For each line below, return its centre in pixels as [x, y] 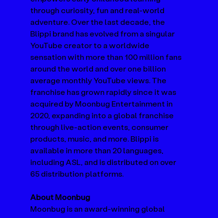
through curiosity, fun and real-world [98, 10]
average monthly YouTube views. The [99, 80]
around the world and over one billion [99, 68]
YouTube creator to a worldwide [91, 45]
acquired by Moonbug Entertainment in [102, 103]
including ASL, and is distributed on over [104, 162]
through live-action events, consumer [100, 127]
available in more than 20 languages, [98, 150]
